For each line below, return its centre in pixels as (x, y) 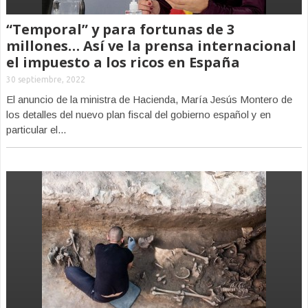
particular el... (36, 130)
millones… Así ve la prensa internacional (151, 46)
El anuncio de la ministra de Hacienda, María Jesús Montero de (149, 99)
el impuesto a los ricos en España (123, 62)
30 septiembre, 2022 (46, 79)
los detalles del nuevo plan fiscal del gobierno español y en (139, 114)
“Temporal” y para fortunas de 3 (120, 29)
